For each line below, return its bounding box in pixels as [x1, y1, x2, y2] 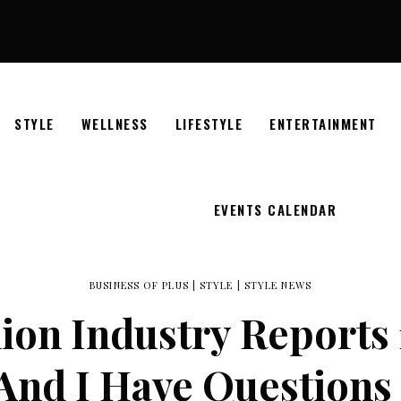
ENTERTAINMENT [269, 113, 377, 133]
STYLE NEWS [243, 278, 311, 292]
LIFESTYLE [175, 113, 243, 133]
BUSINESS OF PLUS [90, 278, 189, 292]
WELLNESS [81, 113, 149, 133]
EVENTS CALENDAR [213, 199, 337, 219]
